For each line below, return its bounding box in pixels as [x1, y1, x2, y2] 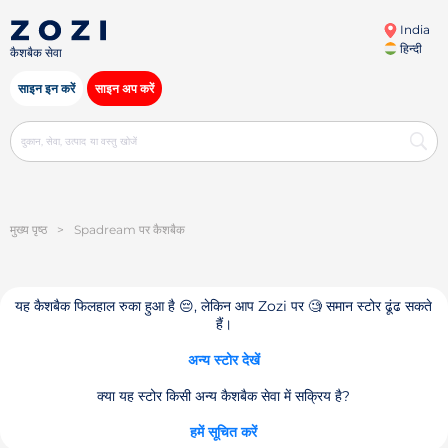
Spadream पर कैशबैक [74, 222, 185, 237]
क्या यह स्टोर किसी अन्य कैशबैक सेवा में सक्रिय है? [97, 387, 351, 405]
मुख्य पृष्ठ [10, 222, 47, 237]
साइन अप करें [95, 81, 154, 96]
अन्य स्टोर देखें [187, 351, 260, 369]
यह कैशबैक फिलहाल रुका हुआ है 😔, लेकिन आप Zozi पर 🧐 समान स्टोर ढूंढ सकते [15, 297, 433, 315]
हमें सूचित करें [190, 423, 258, 441]
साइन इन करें [18, 81, 75, 96]
